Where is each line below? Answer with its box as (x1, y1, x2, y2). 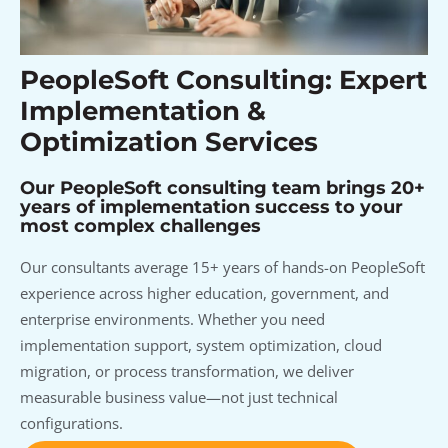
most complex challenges (20, 214, 261, 237)
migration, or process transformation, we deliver (20, 360, 354, 381)
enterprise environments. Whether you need (20, 308, 325, 329)
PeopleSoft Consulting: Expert (20, 63, 427, 96)
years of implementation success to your (20, 195, 403, 218)
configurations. (20, 412, 123, 433)
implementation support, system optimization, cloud (20, 334, 382, 355)
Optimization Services (20, 125, 318, 158)
